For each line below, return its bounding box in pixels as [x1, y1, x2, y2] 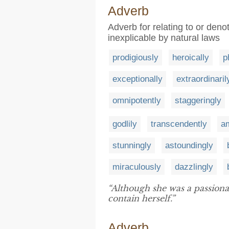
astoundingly [165, 140, 213, 150]
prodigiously [112, 53, 158, 62]
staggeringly [175, 96, 221, 105]
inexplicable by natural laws [108, 33, 220, 43]
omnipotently [112, 96, 161, 105]
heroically [172, 53, 209, 62]
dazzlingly [175, 162, 213, 172]
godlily [112, 119, 137, 129]
